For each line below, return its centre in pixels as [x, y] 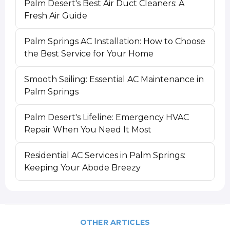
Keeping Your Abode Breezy [83, 167]
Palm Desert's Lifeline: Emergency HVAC [107, 117]
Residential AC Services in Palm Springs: [105, 155]
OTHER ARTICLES [115, 223]
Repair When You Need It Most [88, 129]
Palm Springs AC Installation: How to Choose [115, 41]
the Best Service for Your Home [89, 53]
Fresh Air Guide [56, 15]
